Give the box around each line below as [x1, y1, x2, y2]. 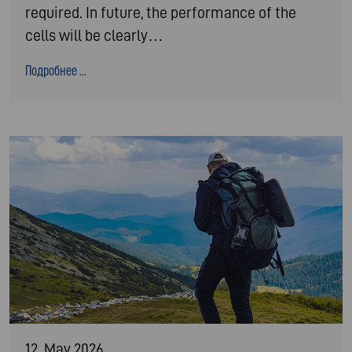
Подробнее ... [25, 62, 86, 79]
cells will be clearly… [25, 27, 163, 45]
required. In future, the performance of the [25, 4, 296, 22]
